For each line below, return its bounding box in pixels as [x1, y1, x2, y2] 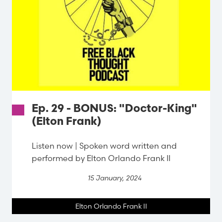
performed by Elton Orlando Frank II [32, 153, 170, 164]
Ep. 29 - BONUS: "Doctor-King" [32, 103, 197, 115]
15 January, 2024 [88, 173, 142, 183]
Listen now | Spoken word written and [32, 141, 177, 151]
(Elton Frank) [32, 116, 102, 128]
